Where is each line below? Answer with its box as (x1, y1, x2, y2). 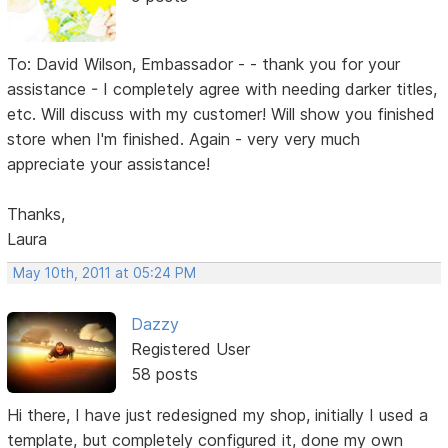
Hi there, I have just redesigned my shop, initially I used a (7, 404, 429, 425)
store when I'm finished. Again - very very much (7, 129, 361, 150)
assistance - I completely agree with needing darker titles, (7, 79, 438, 100)
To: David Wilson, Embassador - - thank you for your (7, 54, 401, 75)
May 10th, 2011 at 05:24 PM (13, 265, 197, 282)
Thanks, (7, 204, 66, 225)
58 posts (130, 364, 198, 385)
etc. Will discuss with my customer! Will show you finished (7, 104, 436, 125)
